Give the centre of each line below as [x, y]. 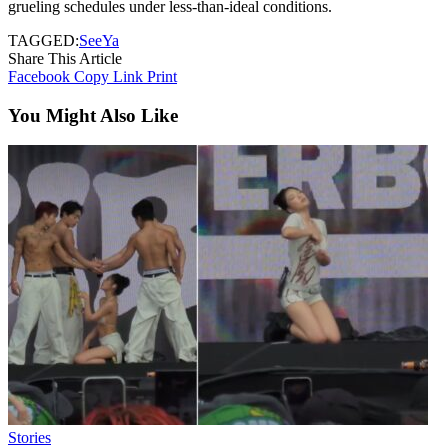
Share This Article [65, 58]
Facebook [39, 76]
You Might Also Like [93, 115]
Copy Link [108, 76]
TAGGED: [43, 40]
